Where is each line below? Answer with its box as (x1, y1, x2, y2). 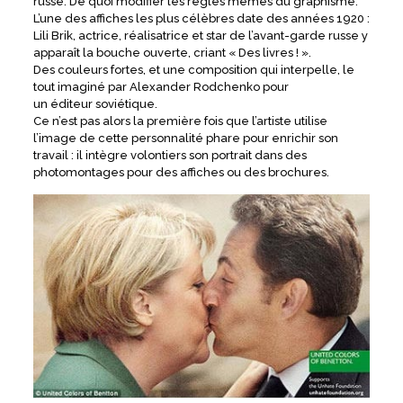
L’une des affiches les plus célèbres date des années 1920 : (32, 11, 370, 25)
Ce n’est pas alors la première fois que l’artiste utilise (32, 113, 327, 128)
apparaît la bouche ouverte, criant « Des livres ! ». (32, 45, 311, 59)
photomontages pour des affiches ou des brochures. (32, 165, 329, 179)
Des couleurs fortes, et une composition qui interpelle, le (32, 62, 354, 76)
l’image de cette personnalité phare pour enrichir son (32, 130, 338, 145)
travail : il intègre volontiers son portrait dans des (32, 148, 307, 162)
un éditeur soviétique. (32, 96, 157, 111)
